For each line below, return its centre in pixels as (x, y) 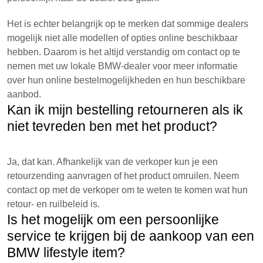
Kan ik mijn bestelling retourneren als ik (125, 110)
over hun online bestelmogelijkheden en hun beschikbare (126, 80)
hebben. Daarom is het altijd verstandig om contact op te (124, 52)
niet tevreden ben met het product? (112, 126)
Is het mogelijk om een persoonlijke (113, 220)
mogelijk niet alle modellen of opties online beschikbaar (122, 38)
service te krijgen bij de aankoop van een (131, 236)
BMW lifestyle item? (66, 252)
